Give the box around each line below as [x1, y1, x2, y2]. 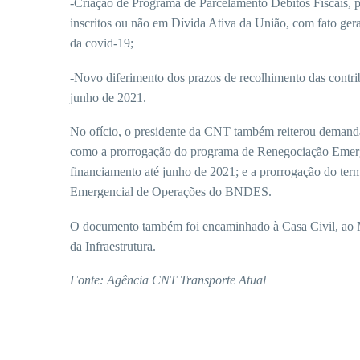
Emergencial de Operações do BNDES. [70, 185, 272, 199]
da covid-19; [70, 35, 133, 50]
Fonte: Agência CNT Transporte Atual [70, 273, 266, 288]
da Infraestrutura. [70, 239, 156, 253]
